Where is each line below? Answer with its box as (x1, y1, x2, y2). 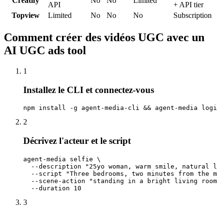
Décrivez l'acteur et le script (23, 136, 131, 146)
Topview (12, 11, 40, 20)
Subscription (173, 11, 212, 20)
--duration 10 (23, 184, 81, 192)
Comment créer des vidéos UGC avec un (4, 31, 204, 44)
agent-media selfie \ (23, 155, 101, 163)
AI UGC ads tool (4, 44, 86, 57)
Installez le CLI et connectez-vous (23, 84, 154, 95)
